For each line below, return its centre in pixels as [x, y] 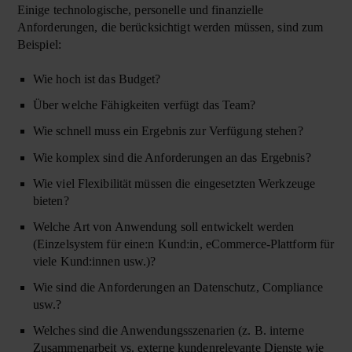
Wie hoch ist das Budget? [97, 79]
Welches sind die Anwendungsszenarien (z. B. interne [168, 331]
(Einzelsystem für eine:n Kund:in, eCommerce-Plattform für [183, 244]
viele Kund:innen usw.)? [94, 261]
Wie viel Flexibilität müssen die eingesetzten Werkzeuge [174, 183]
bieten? [51, 200]
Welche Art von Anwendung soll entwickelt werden [163, 226]
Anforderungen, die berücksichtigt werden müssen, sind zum [170, 27]
